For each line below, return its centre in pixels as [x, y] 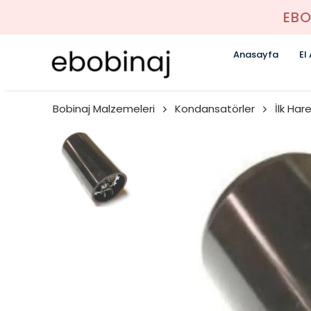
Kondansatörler [215, 109]
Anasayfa [256, 54]
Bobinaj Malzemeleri [104, 109]
